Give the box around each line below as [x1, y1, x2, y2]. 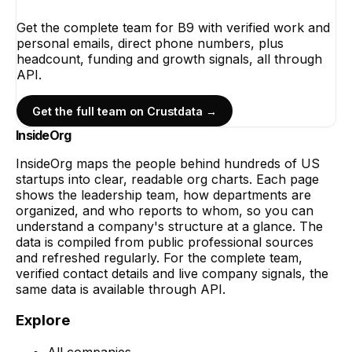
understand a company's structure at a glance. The [16, 218, 323, 234]
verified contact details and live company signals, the [16, 265, 328, 281]
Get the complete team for [16, 20, 178, 36]
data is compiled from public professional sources [16, 233, 313, 250]
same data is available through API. [16, 280, 225, 297]
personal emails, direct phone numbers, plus [16, 35, 284, 52]
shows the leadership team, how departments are [16, 186, 311, 203]
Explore [16, 311, 70, 330]
